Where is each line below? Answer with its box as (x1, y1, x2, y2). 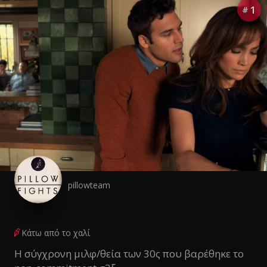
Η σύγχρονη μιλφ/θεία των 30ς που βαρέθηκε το (14, 246, 244, 260)
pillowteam (68, 179, 110, 191)
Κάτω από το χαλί (21, 226, 90, 238)
